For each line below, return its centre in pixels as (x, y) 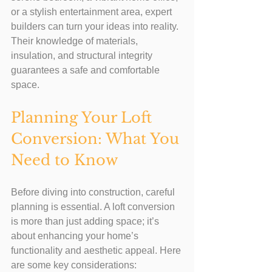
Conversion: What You (97, 139)
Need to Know (64, 160)
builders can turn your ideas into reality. (96, 26)
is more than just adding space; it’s (86, 221)
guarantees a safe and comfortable (87, 70)
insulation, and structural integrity (83, 56)
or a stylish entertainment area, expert (93, 12)
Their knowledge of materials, (76, 41)
